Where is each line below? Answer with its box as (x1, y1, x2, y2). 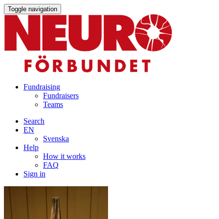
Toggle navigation (8, 5, 57, 13)
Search (23, 117, 44, 125)
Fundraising (23, 83, 60, 91)
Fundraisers (43, 91, 79, 100)
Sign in (23, 170, 45, 178)
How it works (43, 152, 86, 160)
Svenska (43, 134, 69, 143)
